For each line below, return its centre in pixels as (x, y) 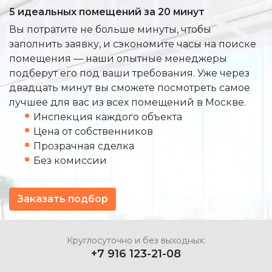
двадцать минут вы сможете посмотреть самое (130, 87)
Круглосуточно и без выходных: (136, 240)
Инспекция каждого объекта (108, 117)
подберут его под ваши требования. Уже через (129, 73)
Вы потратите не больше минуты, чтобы (110, 29)
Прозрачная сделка (84, 146)
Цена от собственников (93, 131)
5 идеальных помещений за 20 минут (107, 12)
